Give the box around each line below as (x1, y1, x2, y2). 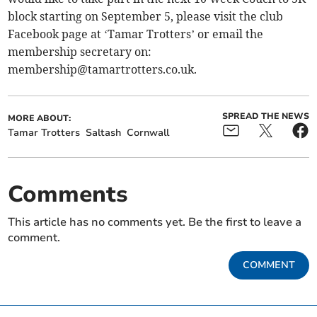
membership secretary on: (8, 45, 152, 59)
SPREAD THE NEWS (221, 110, 309, 122)
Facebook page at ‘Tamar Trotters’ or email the (8, 27, 264, 42)
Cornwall (127, 126, 170, 140)
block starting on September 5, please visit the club (8, 9, 284, 24)
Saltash (86, 126, 122, 140)
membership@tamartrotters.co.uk (8, 62, 195, 77)
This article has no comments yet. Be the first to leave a (8, 214, 302, 231)
